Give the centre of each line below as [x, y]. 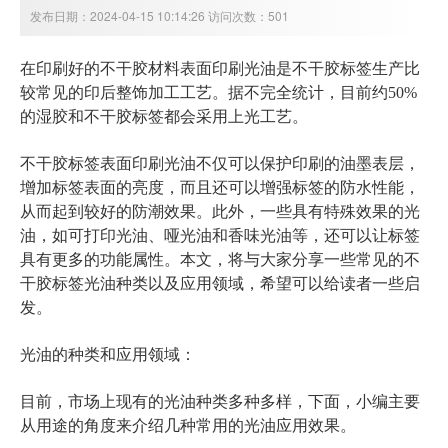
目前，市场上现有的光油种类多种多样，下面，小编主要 [220, 402]
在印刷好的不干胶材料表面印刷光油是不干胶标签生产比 [220, 69]
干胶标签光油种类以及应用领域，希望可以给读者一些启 [220, 284]
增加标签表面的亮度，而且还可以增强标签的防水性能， [220, 188]
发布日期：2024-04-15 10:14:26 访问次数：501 [159, 16]
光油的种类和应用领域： [108, 355]
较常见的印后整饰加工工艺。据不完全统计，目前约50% [218, 93]
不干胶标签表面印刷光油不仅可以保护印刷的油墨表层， [220, 164]
